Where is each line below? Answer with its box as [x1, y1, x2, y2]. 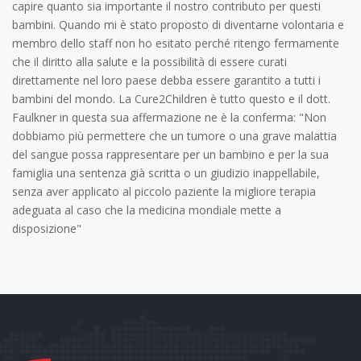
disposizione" [12, 221, 81, 236]
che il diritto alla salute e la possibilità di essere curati [12, 54, 287, 69]
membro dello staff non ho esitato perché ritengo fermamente [12, 35, 339, 51]
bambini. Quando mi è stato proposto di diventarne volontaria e [12, 17, 344, 32]
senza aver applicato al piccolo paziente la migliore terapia [12, 184, 316, 199]
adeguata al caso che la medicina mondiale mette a [12, 202, 281, 218]
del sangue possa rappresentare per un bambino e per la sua [12, 147, 329, 162]
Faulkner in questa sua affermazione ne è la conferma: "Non [12, 110, 326, 125]
